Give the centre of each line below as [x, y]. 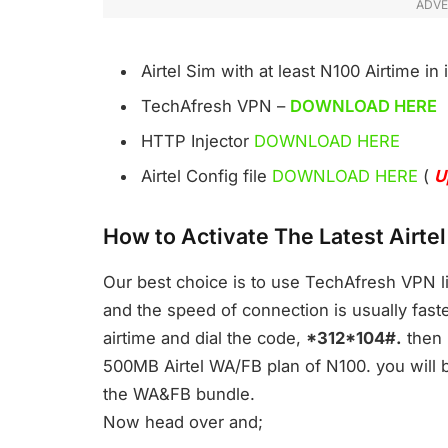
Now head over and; [183, 422]
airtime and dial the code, [204, 338]
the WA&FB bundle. [179, 394]
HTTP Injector [197, 141]
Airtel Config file [206, 176]
